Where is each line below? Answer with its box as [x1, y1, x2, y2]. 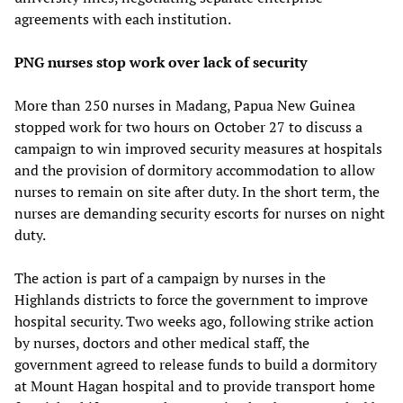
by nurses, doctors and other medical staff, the [14, 333, 309, 354]
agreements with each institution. [14, 9, 231, 30]
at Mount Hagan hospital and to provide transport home [14, 376, 375, 397]
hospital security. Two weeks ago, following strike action [14, 311, 374, 332]
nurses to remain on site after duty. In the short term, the [14, 182, 380, 202]
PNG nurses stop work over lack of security [14, 52, 307, 73]
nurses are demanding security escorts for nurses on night [14, 203, 385, 224]
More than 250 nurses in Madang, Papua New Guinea [14, 95, 355, 116]
